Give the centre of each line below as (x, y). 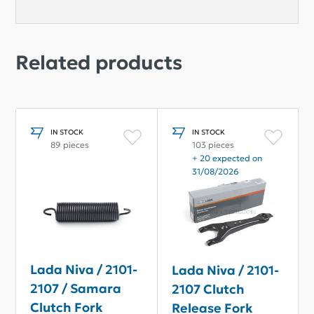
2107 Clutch (208, 289)
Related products (99, 62)
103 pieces (213, 144)
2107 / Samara (76, 288)
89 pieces (70, 144)
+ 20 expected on (227, 158)
